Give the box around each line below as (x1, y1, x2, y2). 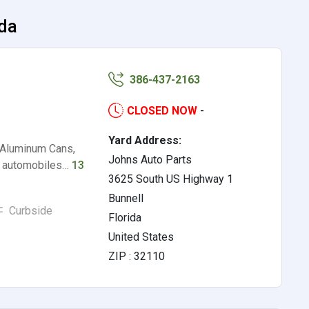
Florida (108, 211, 142, 224)
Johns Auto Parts (108, 153, 192, 166)
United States (108, 230, 175, 243)
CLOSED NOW (127, 104, 198, 117)
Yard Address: (108, 134, 182, 147)
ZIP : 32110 (108, 250, 166, 263)
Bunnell (108, 192, 144, 205)
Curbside (6, 204, 52, 217)
